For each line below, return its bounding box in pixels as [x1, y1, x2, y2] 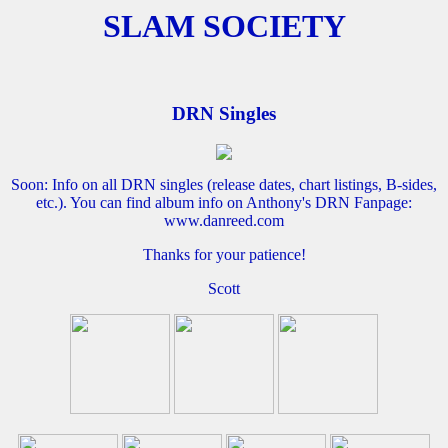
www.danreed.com [164, 211, 284, 229]
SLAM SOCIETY [102, 8, 346, 44]
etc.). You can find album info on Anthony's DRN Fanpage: [36, 193, 412, 211]
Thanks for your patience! [142, 245, 306, 263]
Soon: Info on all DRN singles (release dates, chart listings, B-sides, [11, 175, 437, 193]
